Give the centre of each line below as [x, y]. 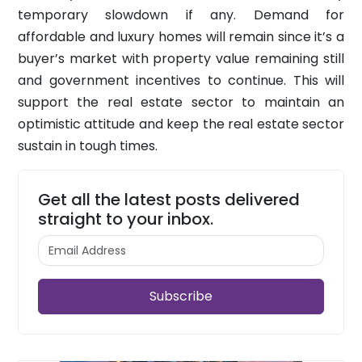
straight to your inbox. [126, 219]
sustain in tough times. [89, 145]
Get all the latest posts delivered [169, 199]
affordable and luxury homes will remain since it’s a [181, 36]
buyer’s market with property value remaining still [181, 58]
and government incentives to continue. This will [181, 80]
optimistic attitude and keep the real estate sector [181, 124]
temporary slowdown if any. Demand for [181, 15]
